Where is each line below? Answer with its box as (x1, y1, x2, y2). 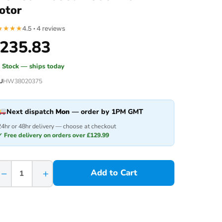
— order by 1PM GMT (70, 107, 144, 116)
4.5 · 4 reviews (22, 24, 65, 32)
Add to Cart (90, 166, 137, 178)
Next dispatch (6, 107, 56, 116)
